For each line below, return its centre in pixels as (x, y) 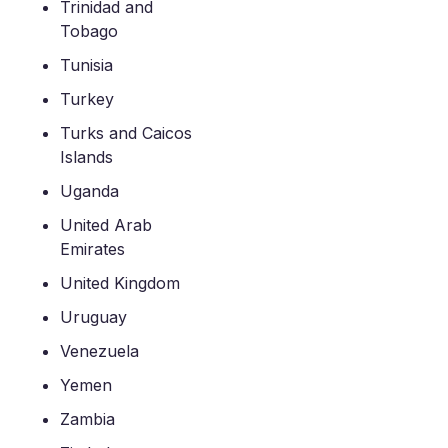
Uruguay (93, 317)
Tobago (89, 31)
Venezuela (99, 351)
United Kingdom (120, 283)
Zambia (87, 419)
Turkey (87, 99)
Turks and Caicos (126, 133)
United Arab (106, 225)
